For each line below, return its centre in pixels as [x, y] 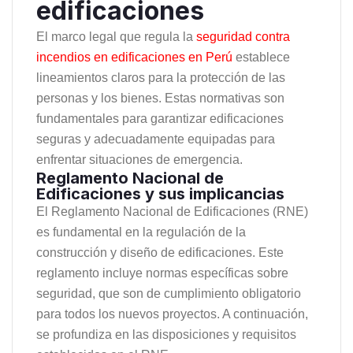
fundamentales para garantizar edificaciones [160, 118]
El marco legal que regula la [116, 36]
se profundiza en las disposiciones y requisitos [166, 334]
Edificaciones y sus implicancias [160, 193]
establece [261, 57]
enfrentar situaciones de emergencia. [139, 159]
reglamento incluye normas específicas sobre [162, 273]
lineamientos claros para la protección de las [161, 77]
